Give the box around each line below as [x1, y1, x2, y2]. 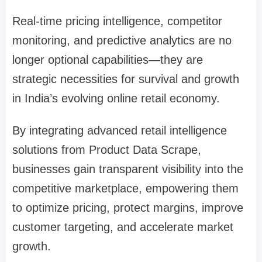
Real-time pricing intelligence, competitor [12, 14, 222, 27]
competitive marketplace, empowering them [12, 181, 239, 195]
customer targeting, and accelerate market [12, 220, 233, 233]
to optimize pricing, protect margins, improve [12, 201, 243, 214]
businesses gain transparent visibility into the [12, 162, 243, 175]
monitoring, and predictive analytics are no [12, 33, 232, 47]
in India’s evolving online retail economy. [12, 91, 220, 105]
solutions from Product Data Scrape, [12, 143, 201, 156]
